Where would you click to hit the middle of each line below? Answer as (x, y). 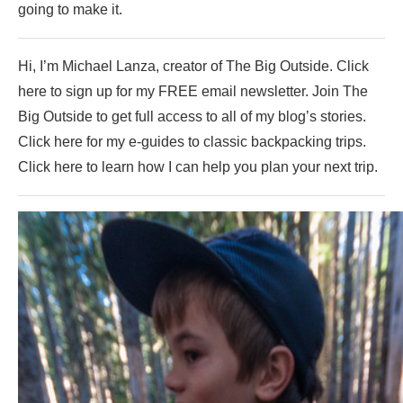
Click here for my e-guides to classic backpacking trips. (192, 141)
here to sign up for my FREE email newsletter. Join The (193, 91)
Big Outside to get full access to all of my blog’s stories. (192, 116)
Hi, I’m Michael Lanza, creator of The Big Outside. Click (193, 66)
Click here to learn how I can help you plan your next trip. (198, 166)
